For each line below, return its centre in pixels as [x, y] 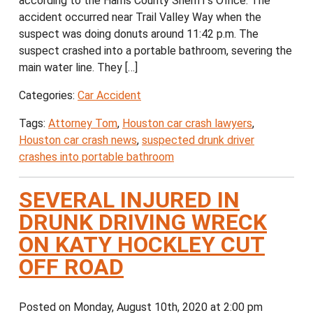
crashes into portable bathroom [96, 157]
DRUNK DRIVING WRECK [143, 223]
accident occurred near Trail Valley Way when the [140, 17]
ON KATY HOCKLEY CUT [142, 245]
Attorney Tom [83, 124]
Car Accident [109, 96]
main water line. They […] [78, 68]
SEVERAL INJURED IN [129, 200]
